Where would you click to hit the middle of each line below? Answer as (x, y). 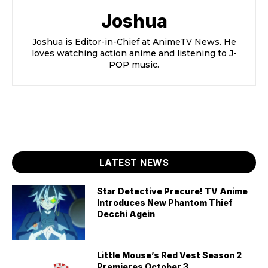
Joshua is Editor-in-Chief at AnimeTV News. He (134, 42)
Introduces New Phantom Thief (165, 203)
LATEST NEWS (134, 163)
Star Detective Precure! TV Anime (173, 191)
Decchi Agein (126, 214)
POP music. (134, 65)
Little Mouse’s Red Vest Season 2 (170, 255)
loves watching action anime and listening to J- (134, 54)
